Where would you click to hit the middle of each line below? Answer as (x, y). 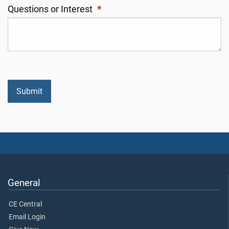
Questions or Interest (51, 9)
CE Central (25, 204)
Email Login (27, 217)
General (24, 182)
